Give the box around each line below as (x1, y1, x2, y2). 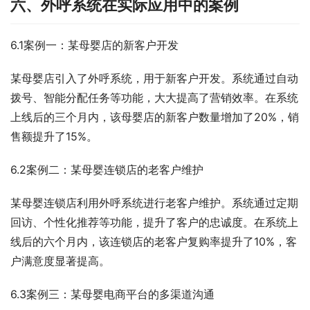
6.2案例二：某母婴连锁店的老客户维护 (10, 163, 203, 177)
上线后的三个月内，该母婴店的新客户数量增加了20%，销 (10, 110, 299, 125)
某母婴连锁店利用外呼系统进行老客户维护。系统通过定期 (10, 196, 298, 210)
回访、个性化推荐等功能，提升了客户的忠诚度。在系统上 (10, 215, 298, 230)
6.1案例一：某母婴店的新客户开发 (10, 38, 179, 53)
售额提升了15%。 (10, 129, 98, 144)
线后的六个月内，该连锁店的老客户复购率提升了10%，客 (10, 235, 297, 249)
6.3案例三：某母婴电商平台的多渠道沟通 (10, 287, 215, 302)
